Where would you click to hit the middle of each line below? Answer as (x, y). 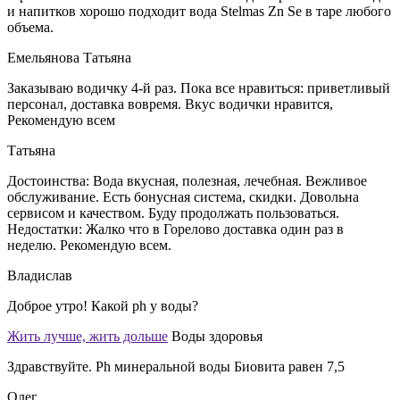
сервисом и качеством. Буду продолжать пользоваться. (173, 212)
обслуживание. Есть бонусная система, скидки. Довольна (183, 196)
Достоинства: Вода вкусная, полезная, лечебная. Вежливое (187, 180)
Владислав (40, 275)
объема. (30, 27)
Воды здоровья (217, 336)
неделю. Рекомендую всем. (89, 245)
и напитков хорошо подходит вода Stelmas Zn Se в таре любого (199, 11)
